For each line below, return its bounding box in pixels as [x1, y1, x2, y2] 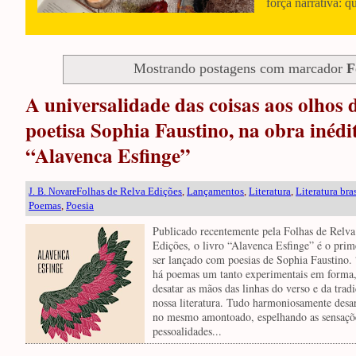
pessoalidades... [153, 323, 222, 339]
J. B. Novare [29, 185, 76, 197]
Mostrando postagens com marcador [133, 60, 346, 77]
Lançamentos [187, 184, 244, 197]
